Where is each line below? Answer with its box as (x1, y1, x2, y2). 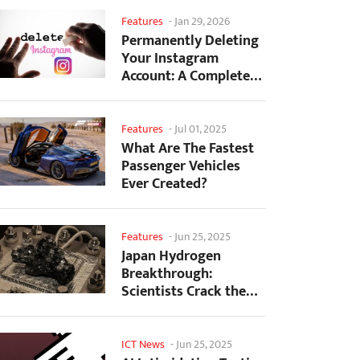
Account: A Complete (121, 64, 250, 89)
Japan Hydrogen (121, 244, 221, 269)
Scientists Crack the (121, 280, 246, 305)
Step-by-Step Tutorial (121, 82, 256, 107)
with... (121, 315, 160, 340)
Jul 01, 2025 (174, 120, 227, 139)
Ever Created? (121, 172, 207, 197)
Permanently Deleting (121, 29, 259, 54)
